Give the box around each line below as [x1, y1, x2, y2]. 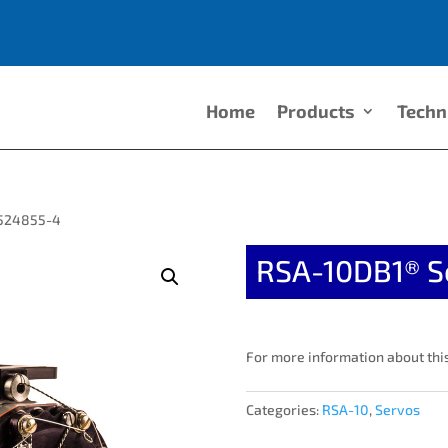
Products [277, 100, 356, 122]
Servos [374, 401, 420, 419]
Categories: [245, 401, 322, 419]
